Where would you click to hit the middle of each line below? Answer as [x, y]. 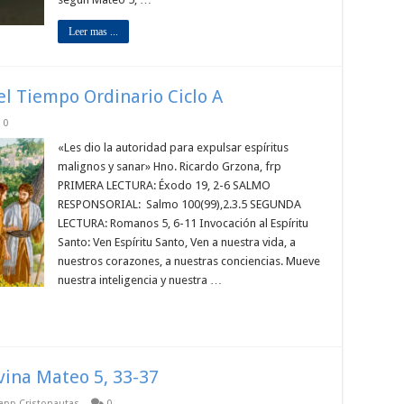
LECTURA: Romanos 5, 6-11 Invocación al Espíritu [183, 223]
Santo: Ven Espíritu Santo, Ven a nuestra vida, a [177, 242]
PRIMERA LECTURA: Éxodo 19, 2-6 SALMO [164, 185]
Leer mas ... [93, 32]
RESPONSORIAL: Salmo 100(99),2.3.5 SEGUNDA [179, 204]
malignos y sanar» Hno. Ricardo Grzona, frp [170, 166]
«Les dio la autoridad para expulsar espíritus [173, 147]
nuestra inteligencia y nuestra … [140, 280]
